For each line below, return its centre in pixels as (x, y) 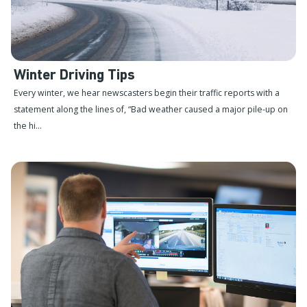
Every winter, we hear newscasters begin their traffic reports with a (147, 93)
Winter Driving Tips (74, 75)
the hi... (28, 125)
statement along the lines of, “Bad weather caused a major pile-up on (151, 109)
